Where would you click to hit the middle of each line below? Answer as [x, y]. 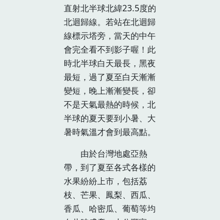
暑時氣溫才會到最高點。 [110, 132]
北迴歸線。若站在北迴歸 [110, 22]
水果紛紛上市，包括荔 [106, 181]
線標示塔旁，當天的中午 [110, 35]
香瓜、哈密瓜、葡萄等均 [110, 208]
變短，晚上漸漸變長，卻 [110, 90]
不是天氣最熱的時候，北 [110, 104]
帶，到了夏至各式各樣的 [110, 167]
